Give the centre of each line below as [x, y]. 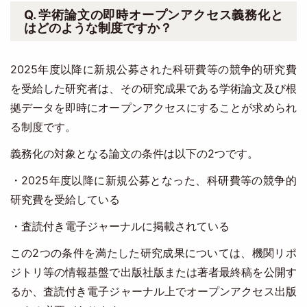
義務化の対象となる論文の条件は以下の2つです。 [134, 153]
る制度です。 [43, 127]
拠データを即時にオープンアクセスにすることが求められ [153, 108]
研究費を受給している [65, 199]
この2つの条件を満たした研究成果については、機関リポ [153, 253]
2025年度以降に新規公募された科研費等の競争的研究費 [153, 69]
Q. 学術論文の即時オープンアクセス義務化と [153, 15]
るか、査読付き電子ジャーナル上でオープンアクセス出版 [153, 291]
